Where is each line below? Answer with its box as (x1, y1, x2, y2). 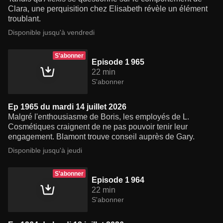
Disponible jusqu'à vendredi (8, 28, 95, 37)
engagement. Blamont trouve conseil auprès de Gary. (8, 132, 195, 141)
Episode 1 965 (92, 58, 144, 67)
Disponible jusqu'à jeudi (8, 146, 82, 155)
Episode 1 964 (92, 176, 144, 185)
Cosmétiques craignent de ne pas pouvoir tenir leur (8, 122, 188, 131)
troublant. (8, 14, 41, 23)
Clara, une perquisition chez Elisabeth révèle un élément (8, 4, 208, 13)
